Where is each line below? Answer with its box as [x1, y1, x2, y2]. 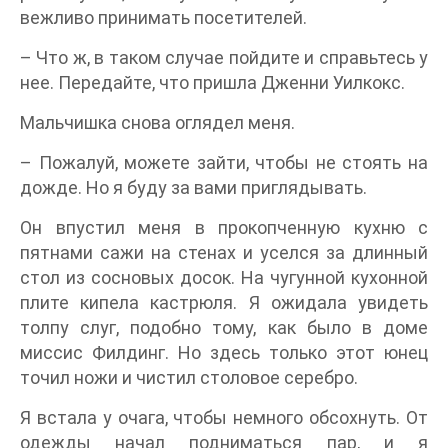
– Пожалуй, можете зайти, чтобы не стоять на [20, 152, 428, 174]
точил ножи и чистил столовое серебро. [20, 367, 358, 389]
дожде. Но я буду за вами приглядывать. [20, 177, 367, 199]
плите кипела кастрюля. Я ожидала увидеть [20, 292, 428, 314]
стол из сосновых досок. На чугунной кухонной [20, 267, 428, 289]
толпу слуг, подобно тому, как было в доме [20, 317, 428, 339]
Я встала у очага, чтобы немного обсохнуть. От [20, 407, 428, 429]
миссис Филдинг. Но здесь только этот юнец [20, 342, 428, 364]
